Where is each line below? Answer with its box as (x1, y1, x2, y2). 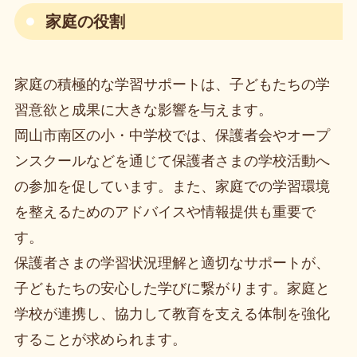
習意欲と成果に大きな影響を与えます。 (14, 101, 273, 118)
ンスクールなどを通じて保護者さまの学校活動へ (14, 152, 330, 169)
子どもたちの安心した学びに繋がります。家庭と (14, 280, 330, 296)
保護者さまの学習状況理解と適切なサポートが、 (14, 254, 330, 271)
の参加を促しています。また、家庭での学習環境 (14, 178, 330, 194)
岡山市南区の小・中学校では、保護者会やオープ (14, 127, 330, 143)
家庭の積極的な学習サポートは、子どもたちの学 (14, 76, 330, 92)
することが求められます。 (14, 331, 186, 347)
